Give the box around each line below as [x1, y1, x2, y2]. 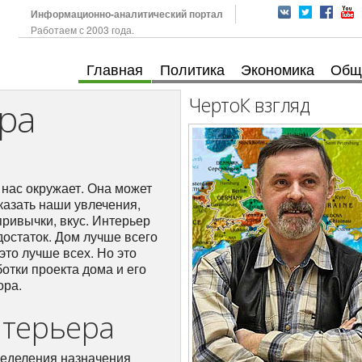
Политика [160, 58, 225, 79]
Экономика [241, 58, 314, 79]
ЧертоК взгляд [189, 92, 311, 119]
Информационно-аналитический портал [30, 6, 223, 21]
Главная [86, 58, 143, 79]
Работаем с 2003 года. [30, 23, 134, 36]
